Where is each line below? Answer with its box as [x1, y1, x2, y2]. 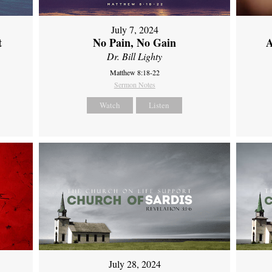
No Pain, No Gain [93, 34, 177, 50]
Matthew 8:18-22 [109, 67, 160, 77]
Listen [149, 99, 170, 110]
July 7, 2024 [110, 22, 158, 36]
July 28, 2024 [108, 257, 161, 271]
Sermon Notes [114, 79, 155, 89]
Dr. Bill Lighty [107, 49, 163, 63]
